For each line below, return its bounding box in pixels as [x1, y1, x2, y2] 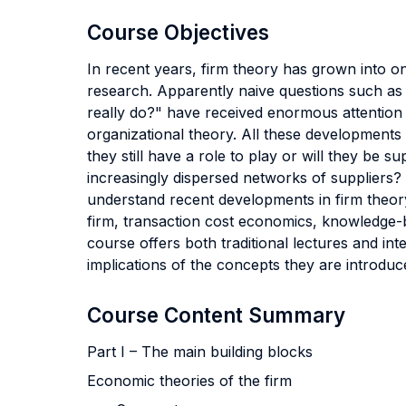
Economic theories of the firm [87, 372, 292, 390]
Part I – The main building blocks [87, 343, 313, 361]
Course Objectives [87, 20, 269, 44]
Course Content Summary [87, 303, 345, 327]
